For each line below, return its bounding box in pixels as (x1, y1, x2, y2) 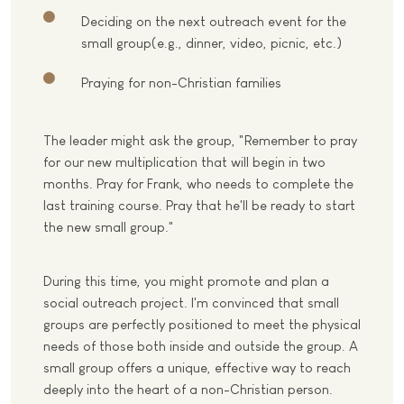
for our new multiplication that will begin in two (43, 154, 326, 170)
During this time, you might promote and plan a (43, 273, 329, 289)
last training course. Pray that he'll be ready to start (43, 197, 355, 214)
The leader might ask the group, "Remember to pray (43, 133, 357, 149)
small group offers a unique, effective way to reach (43, 360, 351, 376)
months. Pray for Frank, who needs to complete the (43, 176, 353, 192)
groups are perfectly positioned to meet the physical (43, 317, 361, 333)
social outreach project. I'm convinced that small (43, 295, 339, 311)
